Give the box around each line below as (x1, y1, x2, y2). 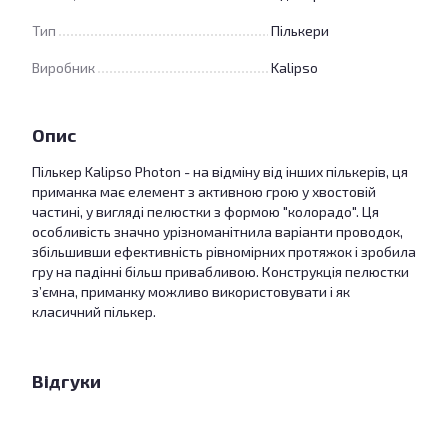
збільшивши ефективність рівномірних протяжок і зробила (32, 243, 416, 260)
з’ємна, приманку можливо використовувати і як (32, 283, 350, 300)
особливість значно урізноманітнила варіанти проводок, (32, 223, 403, 240)
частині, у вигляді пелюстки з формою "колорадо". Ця (32, 203, 379, 220)
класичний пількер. (32, 303, 156, 320)
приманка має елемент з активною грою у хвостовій (32, 183, 376, 200)
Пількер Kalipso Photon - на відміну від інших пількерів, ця (32, 163, 408, 180)
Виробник (32, 59, 95, 76)
